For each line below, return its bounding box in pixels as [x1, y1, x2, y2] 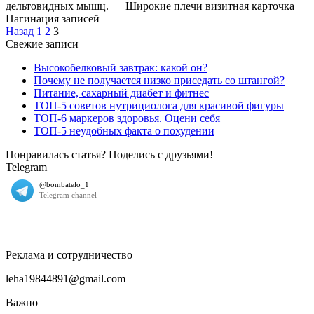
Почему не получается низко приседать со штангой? [34, 74, 285, 86]
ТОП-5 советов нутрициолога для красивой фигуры [34, 99, 284, 111]
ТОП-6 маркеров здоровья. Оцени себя [34, 111, 220, 124]
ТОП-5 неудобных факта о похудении [34, 124, 214, 137]
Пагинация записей [6, 12, 100, 25]
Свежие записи [6, 37, 78, 50]
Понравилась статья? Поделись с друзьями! [6, 148, 213, 161]
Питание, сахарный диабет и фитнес [34, 86, 209, 99]
